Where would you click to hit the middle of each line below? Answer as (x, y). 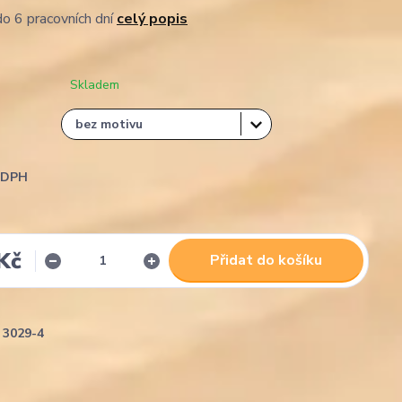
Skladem (95, 85)
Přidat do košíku (267, 260)
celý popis (152, 19)
